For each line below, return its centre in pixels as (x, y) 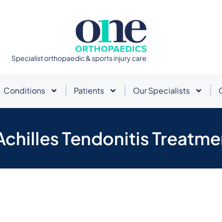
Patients (89, 90)
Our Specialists (161, 90)
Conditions (24, 90)
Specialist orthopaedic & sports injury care (79, 58)
